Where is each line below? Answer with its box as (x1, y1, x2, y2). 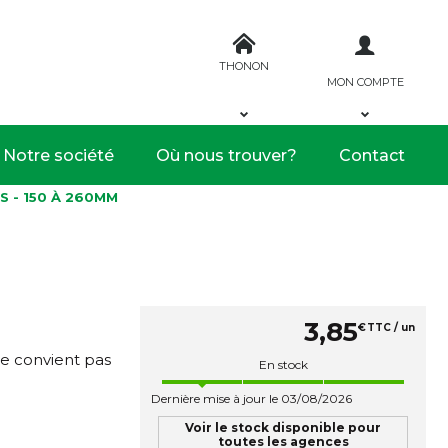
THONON (219, 58, 269, 73)
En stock (258, 357, 308, 372)
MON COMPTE (326, 74, 404, 89)
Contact (339, 145, 405, 165)
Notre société (3, 145, 114, 165)
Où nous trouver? (156, 145, 297, 165)
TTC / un (367, 321, 415, 335)
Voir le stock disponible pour (185, 420, 381, 435)
